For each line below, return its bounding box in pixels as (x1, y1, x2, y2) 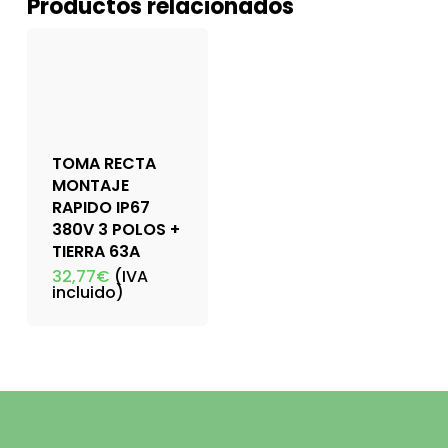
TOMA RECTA (51, 151, 156, 175)
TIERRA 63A (51, 239, 140, 263)
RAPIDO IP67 (51, 195, 150, 219)
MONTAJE (51, 173, 129, 197)
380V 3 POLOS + (51, 217, 180, 241)
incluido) (51, 280, 124, 304)
